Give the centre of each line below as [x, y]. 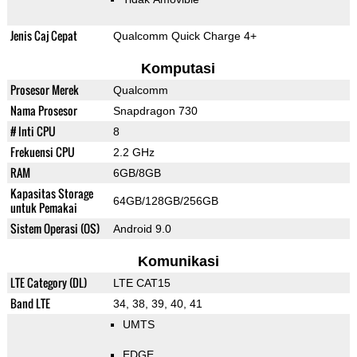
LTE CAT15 [141, 283]
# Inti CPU [33, 131]
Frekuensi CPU [42, 152]
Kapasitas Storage [51, 194]
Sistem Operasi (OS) [55, 229]
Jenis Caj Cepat [43, 36]
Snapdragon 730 [155, 111]
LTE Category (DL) [48, 283]
